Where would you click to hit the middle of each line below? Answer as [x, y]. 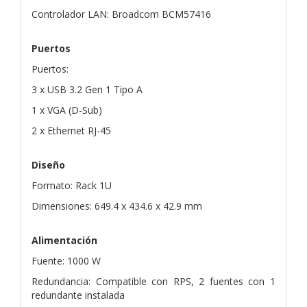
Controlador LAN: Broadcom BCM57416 [121, 14]
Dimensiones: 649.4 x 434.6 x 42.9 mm [117, 206]
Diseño [48, 164]
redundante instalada [78, 295]
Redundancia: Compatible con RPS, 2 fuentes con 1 [153, 281]
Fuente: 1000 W [66, 260]
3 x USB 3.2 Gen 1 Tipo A [87, 89]
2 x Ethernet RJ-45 [71, 130]
